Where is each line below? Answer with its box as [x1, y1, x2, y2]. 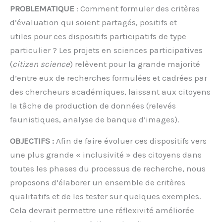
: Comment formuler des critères [74, 3, 200, 14]
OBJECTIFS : [10, 135, 54, 146]
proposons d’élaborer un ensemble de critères [10, 177, 185, 187]
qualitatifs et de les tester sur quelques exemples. [10, 191, 201, 201]
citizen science [12, 59, 70, 69]
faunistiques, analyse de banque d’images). [10, 114, 179, 125]
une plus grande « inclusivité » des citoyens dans [10, 149, 202, 160]
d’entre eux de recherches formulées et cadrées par [10, 73, 207, 83]
